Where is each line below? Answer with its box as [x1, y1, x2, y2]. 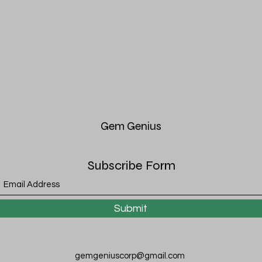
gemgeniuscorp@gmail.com [75, 251, 185, 261]
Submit [113, 203, 147, 215]
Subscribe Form [87, 158, 175, 174]
